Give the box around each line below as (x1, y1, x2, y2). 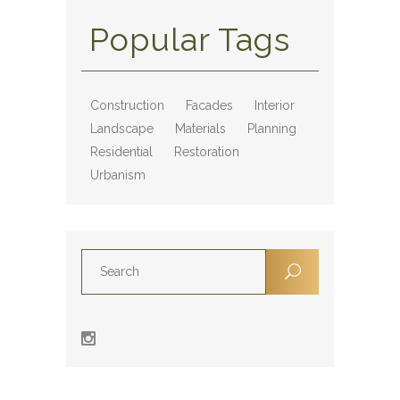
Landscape (90, 121, 154, 136)
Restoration (174, 145, 239, 159)
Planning (247, 121, 296, 136)
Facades (186, 98, 233, 112)
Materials (175, 121, 226, 136)
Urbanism (90, 168, 146, 182)
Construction (90, 98, 164, 112)
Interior (254, 98, 295, 112)
